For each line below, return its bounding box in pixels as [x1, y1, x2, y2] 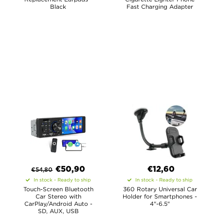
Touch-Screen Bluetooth [23, 186, 93, 192]
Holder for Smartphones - [123, 193, 197, 200]
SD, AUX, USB [37, 208, 79, 214]
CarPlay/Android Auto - [24, 200, 92, 207]
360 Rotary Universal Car [123, 186, 197, 192]
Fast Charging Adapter [127, 3, 193, 10]
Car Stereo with [35, 193, 81, 200]
